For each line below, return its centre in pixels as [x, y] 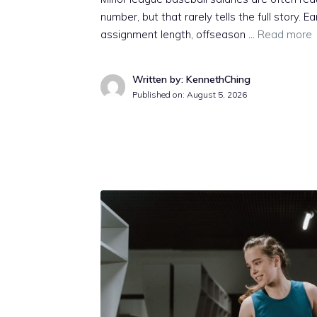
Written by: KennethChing [191, 80]
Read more [285, 35]
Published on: [160, 95]
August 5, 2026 [217, 95]
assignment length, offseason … [179, 35]
